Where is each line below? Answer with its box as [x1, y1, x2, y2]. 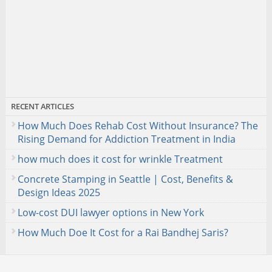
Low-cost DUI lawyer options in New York [17, 205, 204, 219]
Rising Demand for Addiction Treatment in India [17, 132, 236, 146]
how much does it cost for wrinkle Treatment [17, 152, 223, 166]
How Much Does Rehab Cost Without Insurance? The [17, 118, 258, 132]
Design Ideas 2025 [17, 185, 100, 199]
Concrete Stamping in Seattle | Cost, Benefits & [17, 172, 233, 186]
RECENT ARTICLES [10, 100, 74, 112]
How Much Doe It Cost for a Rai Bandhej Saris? [17, 225, 228, 239]
